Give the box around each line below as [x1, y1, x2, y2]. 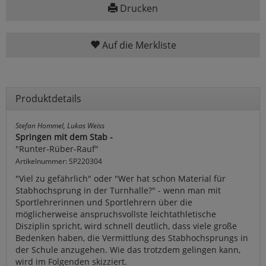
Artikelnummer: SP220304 [15, 156, 102, 166]
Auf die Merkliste [99, 39, 176, 52]
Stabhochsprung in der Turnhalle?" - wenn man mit [15, 185, 221, 197]
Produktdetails [15, 92, 81, 106]
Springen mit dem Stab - [15, 131, 113, 143]
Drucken [118, 2, 158, 15]
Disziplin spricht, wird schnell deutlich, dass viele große [15, 220, 237, 232]
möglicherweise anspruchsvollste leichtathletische [15, 208, 216, 220]
